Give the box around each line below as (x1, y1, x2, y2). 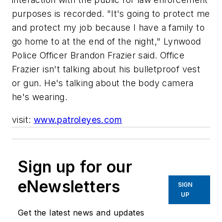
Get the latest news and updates (18, 207, 145, 218)
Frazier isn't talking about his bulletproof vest (12, 64, 201, 75)
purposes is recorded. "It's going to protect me (12, 8, 210, 19)
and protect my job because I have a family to (12, 22, 205, 33)
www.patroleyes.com (33, 114, 122, 125)
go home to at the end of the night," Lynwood (12, 36, 201, 47)
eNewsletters (18, 176, 120, 196)
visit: (12, 114, 34, 125)
